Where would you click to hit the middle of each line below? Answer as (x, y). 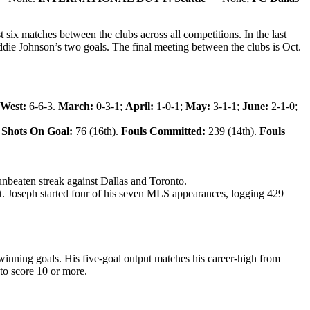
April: (139, 106)
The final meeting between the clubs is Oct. (205, 46)
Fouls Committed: (165, 131)
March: (76, 106)
